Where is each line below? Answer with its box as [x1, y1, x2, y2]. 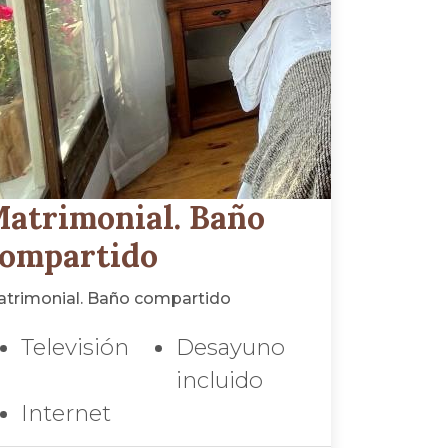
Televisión [21, 333, 129, 361]
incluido [176, 366, 263, 394]
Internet [21, 399, 111, 427]
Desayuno [176, 333, 285, 361]
